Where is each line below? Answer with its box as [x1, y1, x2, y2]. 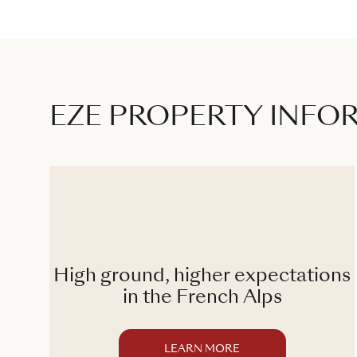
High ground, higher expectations [53, 267, 351, 286]
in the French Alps [122, 288, 282, 308]
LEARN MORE [164, 343, 240, 355]
